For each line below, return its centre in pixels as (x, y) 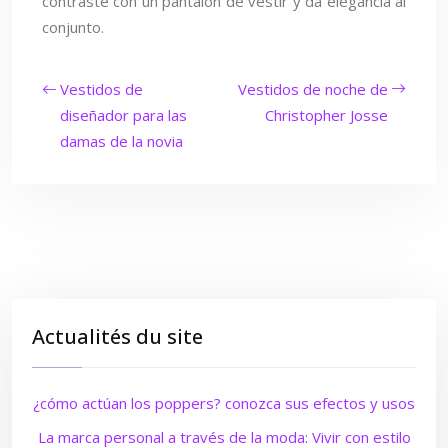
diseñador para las (123, 115)
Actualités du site (117, 336)
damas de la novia (121, 141)
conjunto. (73, 27)
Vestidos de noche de (313, 89)
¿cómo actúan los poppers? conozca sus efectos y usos (224, 403)
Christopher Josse (326, 115)
